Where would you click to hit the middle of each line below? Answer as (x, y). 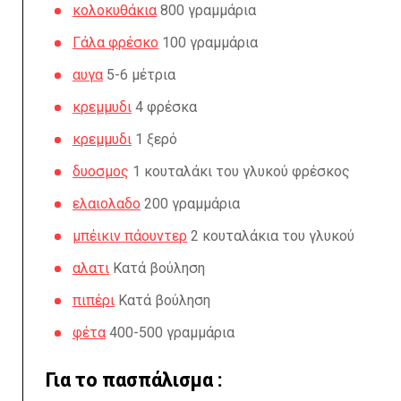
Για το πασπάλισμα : (134, 380)
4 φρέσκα (164, 107)
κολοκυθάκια (115, 10)
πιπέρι (94, 300)
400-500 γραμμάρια (170, 333)
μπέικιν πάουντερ (130, 236)
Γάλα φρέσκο (115, 43)
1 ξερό (154, 139)
